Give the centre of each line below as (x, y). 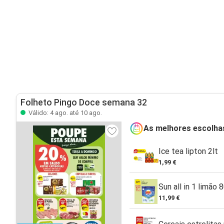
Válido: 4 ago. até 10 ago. (64, 113)
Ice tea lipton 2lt (188, 151)
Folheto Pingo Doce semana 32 (84, 102)
